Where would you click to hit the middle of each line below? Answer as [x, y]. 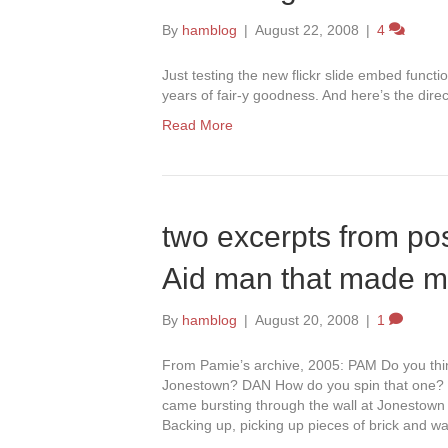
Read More [197, 125]
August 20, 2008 [307, 320]
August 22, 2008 [307, 30]
